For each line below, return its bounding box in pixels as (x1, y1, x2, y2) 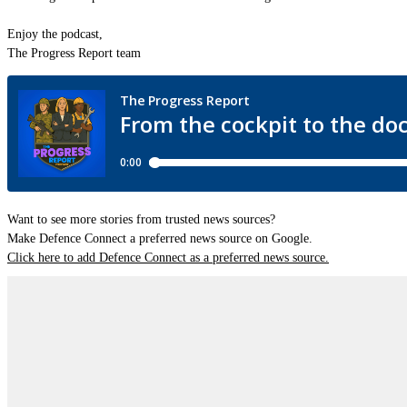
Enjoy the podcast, (7, 26, 103, 41)
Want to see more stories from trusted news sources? (7, 212, 275, 226)
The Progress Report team (7, 45, 141, 60)
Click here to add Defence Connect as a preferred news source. (7, 250, 329, 264)
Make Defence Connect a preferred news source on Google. (7, 231, 313, 245)
